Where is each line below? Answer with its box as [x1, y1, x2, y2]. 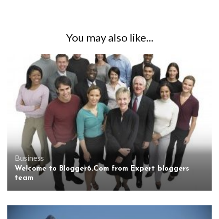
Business [15, 153, 44, 162]
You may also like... [66, 31, 153, 44]
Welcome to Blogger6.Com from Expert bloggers [15, 165, 189, 173]
